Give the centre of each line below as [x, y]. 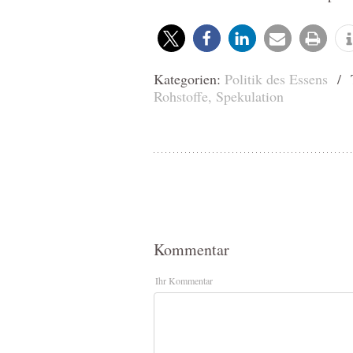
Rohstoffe [180, 96]
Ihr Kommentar [184, 281]
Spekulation [249, 96]
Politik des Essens [276, 79]
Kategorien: [189, 79]
